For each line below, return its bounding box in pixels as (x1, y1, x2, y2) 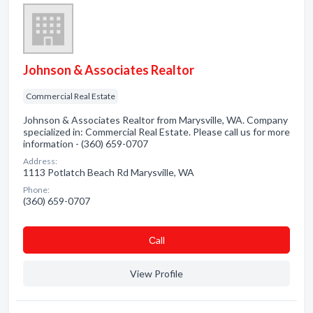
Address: (23, 156, 57, 166)
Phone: (23, 184, 50, 195)
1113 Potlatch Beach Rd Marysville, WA (23, 166, 194, 178)
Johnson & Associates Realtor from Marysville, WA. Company (23, 114, 288, 126)
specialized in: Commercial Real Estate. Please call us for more (23, 126, 290, 138)
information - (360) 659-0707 (23, 138, 148, 150)
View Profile (130, 268, 183, 279)
